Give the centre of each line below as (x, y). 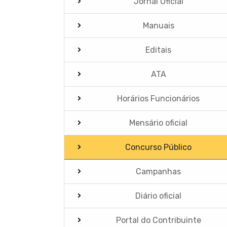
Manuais (158, 25)
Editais (159, 50)
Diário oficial (159, 196)
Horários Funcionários (159, 98)
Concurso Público (159, 147)
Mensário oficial (159, 123)
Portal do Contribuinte (158, 220)
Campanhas (159, 171)
